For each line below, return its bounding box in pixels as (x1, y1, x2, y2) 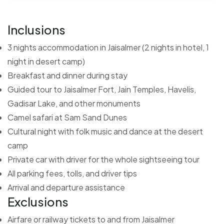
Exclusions (7, 193, 68, 209)
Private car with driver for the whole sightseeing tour (7, 153, 199, 164)
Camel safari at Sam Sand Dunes (7, 111, 127, 122)
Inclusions (7, 21, 65, 37)
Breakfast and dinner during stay (7, 69, 127, 80)
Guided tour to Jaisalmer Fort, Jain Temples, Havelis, (7, 83, 196, 94)
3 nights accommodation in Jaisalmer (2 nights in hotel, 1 (7, 41, 209, 52)
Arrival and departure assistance (7, 181, 125, 192)
